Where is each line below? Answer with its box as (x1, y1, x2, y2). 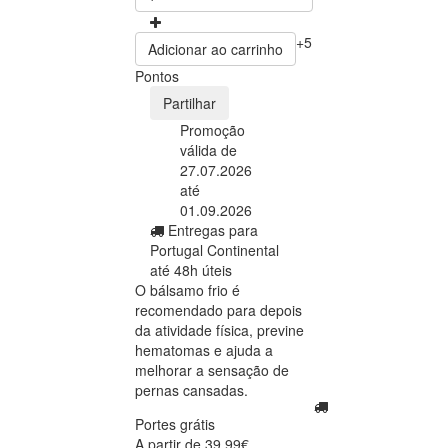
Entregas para (168, 220, 258, 241)
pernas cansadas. (135, 380, 248, 401)
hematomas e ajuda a (135, 340, 273, 361)
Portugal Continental (150, 240, 279, 261)
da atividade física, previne (135, 320, 304, 341)
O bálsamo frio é (135, 280, 240, 301)
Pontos (135, 66, 179, 87)
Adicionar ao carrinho (148, 39, 283, 60)
